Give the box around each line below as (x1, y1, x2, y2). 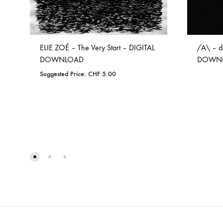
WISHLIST (94, 140, 121, 149)
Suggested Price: (40, 70, 88, 79)
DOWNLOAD (40, 55, 84, 65)
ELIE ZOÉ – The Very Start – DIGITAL (40, 43, 155, 53)
